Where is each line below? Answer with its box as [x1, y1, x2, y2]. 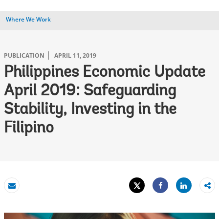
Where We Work [6, 15, 51, 23]
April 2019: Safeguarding [4, 84, 176, 99]
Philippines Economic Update [4, 65, 205, 81]
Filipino [4, 121, 54, 136]
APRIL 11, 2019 [54, 51, 96, 60]
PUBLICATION [4, 51, 44, 60]
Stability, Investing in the [4, 102, 176, 118]
